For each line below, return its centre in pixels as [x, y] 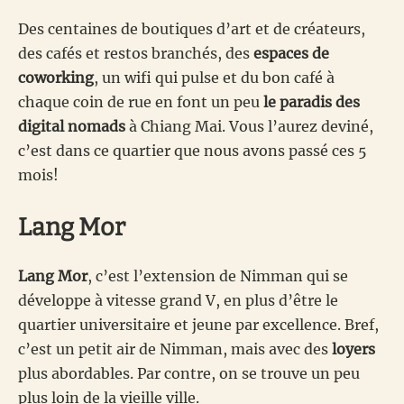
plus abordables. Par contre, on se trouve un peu [189, 373]
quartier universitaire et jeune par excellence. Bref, [198, 324]
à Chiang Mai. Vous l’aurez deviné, [249, 126]
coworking [56, 77]
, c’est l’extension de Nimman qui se [218, 275]
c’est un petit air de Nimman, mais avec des [175, 349]
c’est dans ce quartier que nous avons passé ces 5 [193, 150]
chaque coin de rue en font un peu [141, 101]
